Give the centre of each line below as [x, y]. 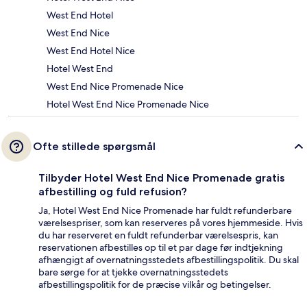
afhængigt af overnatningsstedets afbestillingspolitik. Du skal [169, 259]
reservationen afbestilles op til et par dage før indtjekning [161, 247]
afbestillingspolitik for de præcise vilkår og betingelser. [155, 284]
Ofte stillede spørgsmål [94, 146]
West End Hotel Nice [91, 50]
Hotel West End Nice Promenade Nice [128, 104]
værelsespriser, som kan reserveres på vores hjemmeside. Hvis [171, 222]
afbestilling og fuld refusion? [113, 191]
